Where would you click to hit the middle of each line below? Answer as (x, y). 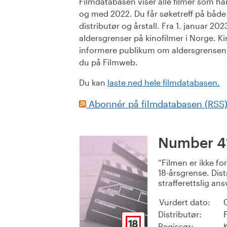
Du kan (93, 83)
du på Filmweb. (108, 62)
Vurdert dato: (185, 202)
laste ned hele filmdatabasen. (164, 83)
